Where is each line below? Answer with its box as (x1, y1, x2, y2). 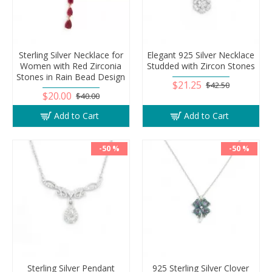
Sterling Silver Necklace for (18, 49, 123, 61)
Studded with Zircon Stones (146, 59, 255, 72)
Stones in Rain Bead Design (16, 70, 126, 83)
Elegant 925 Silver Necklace (147, 49, 255, 61)
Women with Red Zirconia (20, 59, 122, 72)
